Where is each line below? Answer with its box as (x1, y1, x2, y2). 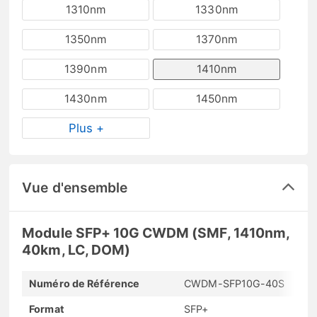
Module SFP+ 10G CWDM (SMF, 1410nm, (22, 224, 289, 241)
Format (29, 302, 64, 315)
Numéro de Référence (29, 277, 140, 289)
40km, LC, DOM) (22, 241, 131, 258)
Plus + (68, 120, 105, 135)
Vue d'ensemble (22, 178, 128, 196)
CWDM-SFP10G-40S (184, 277, 285, 289)
